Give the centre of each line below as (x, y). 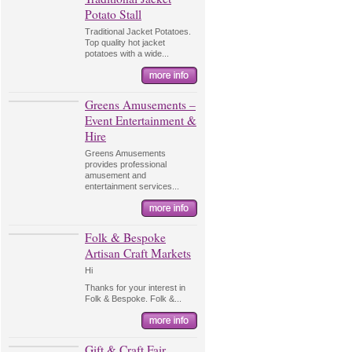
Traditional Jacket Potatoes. (138, 31)
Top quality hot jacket (125, 42)
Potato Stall (113, 14)
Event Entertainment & (141, 120)
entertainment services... (132, 186)
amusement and (115, 175)
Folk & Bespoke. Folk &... (133, 299)
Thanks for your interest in (135, 288)
